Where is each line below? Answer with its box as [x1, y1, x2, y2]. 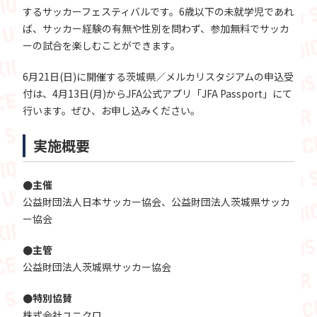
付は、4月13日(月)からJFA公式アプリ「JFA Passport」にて [23, 86, 293, 101]
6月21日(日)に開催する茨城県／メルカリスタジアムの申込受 [23, 69, 294, 84]
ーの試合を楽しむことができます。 [23, 38, 181, 53]
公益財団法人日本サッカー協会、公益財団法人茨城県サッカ [23, 195, 291, 209]
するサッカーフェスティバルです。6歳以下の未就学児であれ [23, 4, 294, 19]
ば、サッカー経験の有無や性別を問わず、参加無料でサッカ [23, 21, 290, 36]
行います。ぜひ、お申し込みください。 [23, 103, 201, 118]
